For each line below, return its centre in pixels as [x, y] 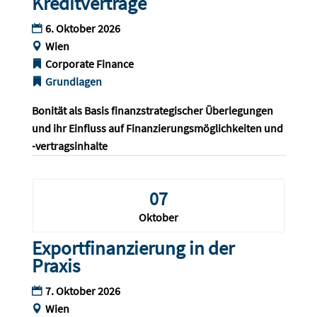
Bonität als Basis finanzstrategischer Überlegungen [153, 111]
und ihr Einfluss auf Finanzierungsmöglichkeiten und [158, 128]
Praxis [56, 266]
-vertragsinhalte [69, 146]
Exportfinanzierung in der [133, 248]
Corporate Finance [89, 64]
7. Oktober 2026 [82, 291]
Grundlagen [73, 82]
